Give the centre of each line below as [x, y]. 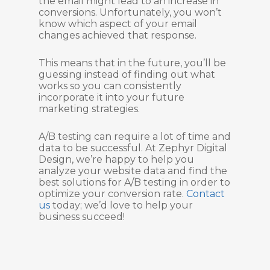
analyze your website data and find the [133, 171]
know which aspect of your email [118, 24]
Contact [206, 194]
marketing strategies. [89, 109]
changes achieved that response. [118, 35]
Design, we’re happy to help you [116, 159]
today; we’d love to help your [121, 205]
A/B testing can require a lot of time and [135, 137]
